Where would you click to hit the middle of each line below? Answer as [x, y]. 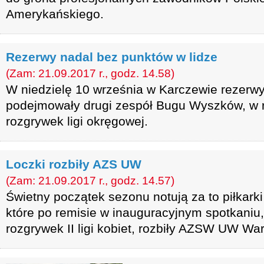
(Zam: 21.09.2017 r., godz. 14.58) [90, 73]
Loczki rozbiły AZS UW [74, 164]
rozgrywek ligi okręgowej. [77, 121]
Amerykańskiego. [55, 14]
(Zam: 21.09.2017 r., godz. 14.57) [90, 181]
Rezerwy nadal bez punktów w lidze [112, 57]
